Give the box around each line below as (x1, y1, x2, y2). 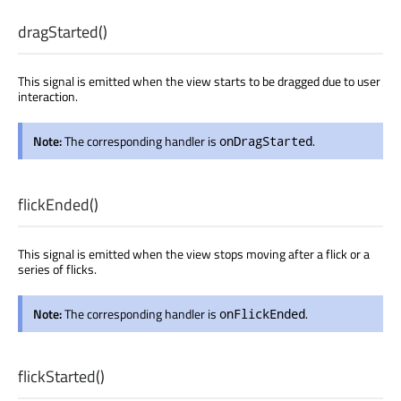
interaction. (18, 87, 78, 107)
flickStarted (18, 363, 96, 388)
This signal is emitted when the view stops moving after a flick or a (18, 243, 370, 263)
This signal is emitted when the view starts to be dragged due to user (18, 72, 380, 91)
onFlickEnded (219, 304, 305, 322)
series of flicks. (18, 259, 97, 278)
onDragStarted (219, 132, 312, 150)
